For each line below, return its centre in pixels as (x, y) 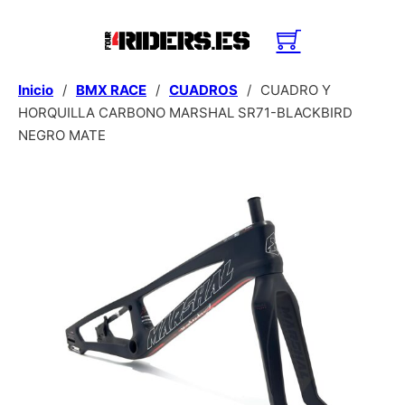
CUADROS (203, 90)
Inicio (36, 90)
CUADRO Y (296, 90)
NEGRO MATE (62, 135)
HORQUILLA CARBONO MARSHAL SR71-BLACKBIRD (185, 113)
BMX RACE (111, 90)
